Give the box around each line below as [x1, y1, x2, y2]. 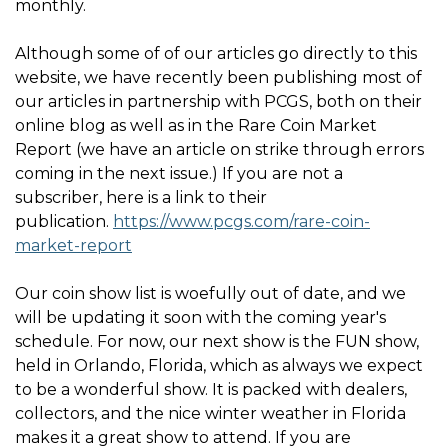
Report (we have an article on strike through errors [15, 140, 424, 159]
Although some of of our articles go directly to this [15, 44, 417, 63]
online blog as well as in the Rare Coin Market [15, 116, 377, 135]
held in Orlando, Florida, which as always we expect [15, 356, 423, 375]
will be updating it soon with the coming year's [15, 308, 386, 327]
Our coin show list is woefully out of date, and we [15, 284, 406, 303]
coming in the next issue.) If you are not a [15, 164, 343, 183]
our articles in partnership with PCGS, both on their [15, 92, 422, 111]
